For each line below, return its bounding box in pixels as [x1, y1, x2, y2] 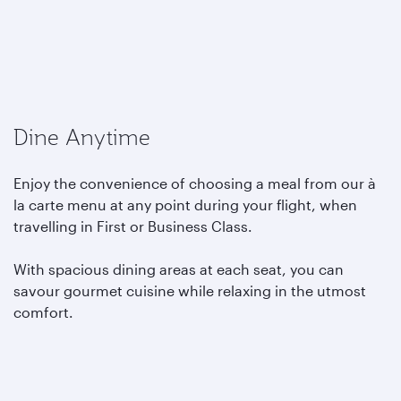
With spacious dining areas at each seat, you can [13, 260, 344, 277]
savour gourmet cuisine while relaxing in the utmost [13, 282, 366, 299]
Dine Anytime [13, 123, 150, 151]
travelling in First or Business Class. [13, 218, 256, 235]
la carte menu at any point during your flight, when [13, 196, 357, 213]
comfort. [13, 303, 77, 320]
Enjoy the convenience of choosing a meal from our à [13, 175, 376, 192]
